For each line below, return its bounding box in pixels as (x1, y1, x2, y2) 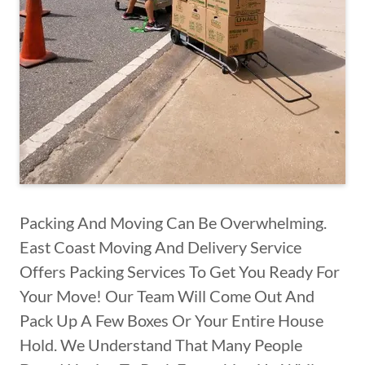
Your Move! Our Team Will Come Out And (20, 286, 314, 306)
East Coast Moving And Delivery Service (20, 237, 301, 257)
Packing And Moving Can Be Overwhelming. (20, 213, 327, 232)
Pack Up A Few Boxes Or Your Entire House (20, 310, 323, 330)
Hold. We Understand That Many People (20, 335, 302, 354)
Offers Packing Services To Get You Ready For (20, 262, 340, 281)
